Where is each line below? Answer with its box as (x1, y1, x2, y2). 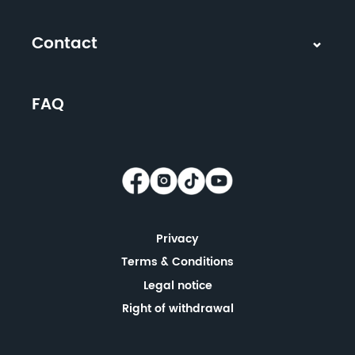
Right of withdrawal (121, 300, 234, 319)
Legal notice (143, 276, 212, 295)
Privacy (156, 229, 199, 248)
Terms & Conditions (121, 253, 234, 272)
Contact (32, 30, 97, 57)
